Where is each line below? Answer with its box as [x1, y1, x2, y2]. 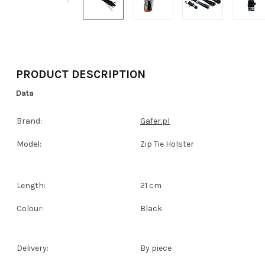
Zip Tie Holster [140, 138, 194, 149]
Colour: [17, 203, 44, 214]
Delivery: [17, 243, 49, 253]
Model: [17, 138, 41, 149]
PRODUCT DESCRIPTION [16, 67, 146, 81]
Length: [17, 180, 46, 190]
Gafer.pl [140, 115, 170, 126]
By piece [140, 243, 172, 253]
